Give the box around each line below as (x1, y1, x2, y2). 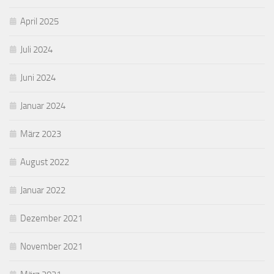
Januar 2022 (20, 184, 65, 196)
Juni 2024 (20, 72, 56, 83)
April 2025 (20, 15, 59, 27)
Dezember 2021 (20, 212, 83, 224)
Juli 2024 (20, 43, 53, 55)
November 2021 (20, 240, 83, 252)
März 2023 (20, 128, 61, 139)
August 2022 (20, 156, 69, 168)
